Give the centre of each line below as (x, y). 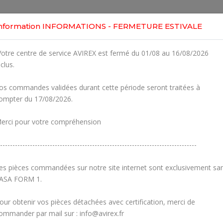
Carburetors (41, 206)
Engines (95, 19)
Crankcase (182, 206)
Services (139, 19)
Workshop (188, 19)
